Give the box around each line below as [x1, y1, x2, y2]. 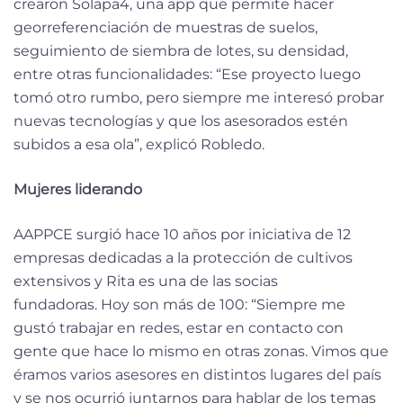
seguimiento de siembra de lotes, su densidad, [13, 41, 348, 59]
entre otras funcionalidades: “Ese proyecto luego [13, 65, 361, 83]
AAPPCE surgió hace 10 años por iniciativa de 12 [13, 225, 351, 243]
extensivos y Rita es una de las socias [13, 272, 278, 290]
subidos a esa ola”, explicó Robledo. [13, 135, 264, 153]
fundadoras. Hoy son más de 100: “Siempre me [13, 295, 345, 313]
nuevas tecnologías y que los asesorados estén [13, 112, 348, 130]
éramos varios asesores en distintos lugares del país [13, 365, 381, 383]
